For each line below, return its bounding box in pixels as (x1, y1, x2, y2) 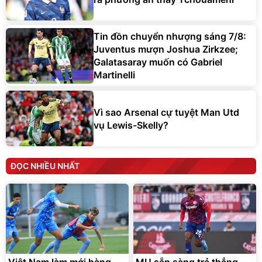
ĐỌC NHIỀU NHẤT (11, 161, 80, 171)
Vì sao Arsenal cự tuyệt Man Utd (94, 106, 239, 118)
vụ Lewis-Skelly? (94, 119, 168, 131)
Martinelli (94, 69, 135, 81)
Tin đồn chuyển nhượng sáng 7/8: (94, 30, 246, 43)
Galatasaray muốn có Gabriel (94, 56, 222, 68)
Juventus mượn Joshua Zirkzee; (94, 43, 238, 56)
